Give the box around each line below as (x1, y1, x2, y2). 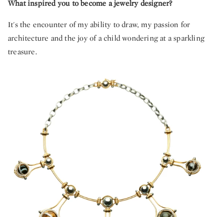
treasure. (8, 46, 37, 57)
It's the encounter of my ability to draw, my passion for (8, 19, 190, 30)
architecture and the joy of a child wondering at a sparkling (8, 33, 205, 43)
